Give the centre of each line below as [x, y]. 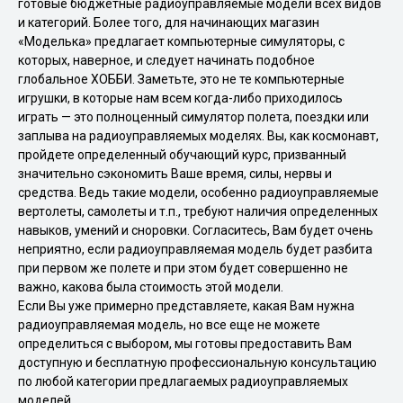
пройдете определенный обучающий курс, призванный [182, 155]
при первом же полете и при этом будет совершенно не [183, 268]
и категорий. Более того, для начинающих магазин [169, 22]
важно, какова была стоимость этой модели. [151, 287]
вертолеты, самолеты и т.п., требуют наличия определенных [198, 211]
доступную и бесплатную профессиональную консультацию [197, 363]
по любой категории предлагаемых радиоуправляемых [183, 381]
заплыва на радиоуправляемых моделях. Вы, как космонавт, [198, 136]
